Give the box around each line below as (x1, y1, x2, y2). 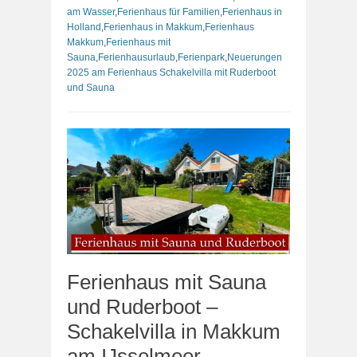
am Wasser (67, 6, 115, 18)
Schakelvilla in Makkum (67, 319, 280, 343)
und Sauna (67, 82, 115, 93)
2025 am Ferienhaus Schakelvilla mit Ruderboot (67, 67, 276, 78)
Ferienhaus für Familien (117, 6, 220, 18)
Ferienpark (178, 52, 225, 63)
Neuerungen (227, 52, 282, 63)
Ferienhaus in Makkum (104, 22, 202, 33)
